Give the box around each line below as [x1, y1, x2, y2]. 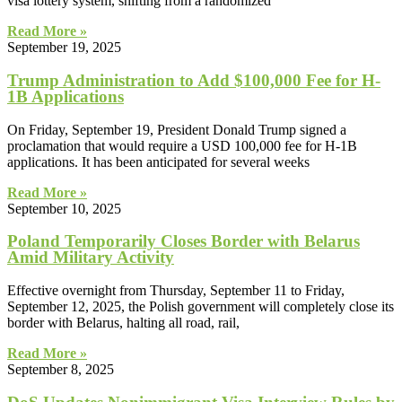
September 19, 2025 [7, 39, 121, 56]
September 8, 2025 [7, 362, 114, 378]
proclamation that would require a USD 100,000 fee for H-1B [7, 137, 357, 153]
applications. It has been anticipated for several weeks [7, 153, 310, 170]
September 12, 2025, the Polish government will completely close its [7, 299, 394, 315]
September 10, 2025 [7, 200, 121, 216]
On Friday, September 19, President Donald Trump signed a [7, 121, 346, 137]
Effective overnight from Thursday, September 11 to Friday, [7, 283, 345, 299]
